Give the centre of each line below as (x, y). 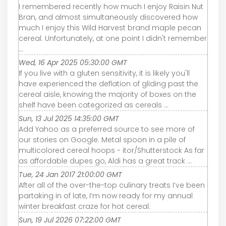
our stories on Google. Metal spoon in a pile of (102, 139)
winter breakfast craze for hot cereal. (84, 206)
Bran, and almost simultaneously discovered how (108, 17)
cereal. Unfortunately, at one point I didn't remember (113, 38)
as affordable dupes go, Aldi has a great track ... (105, 161)
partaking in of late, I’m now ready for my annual (106, 195)
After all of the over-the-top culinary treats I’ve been (112, 185)
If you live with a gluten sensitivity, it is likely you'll (104, 73)
